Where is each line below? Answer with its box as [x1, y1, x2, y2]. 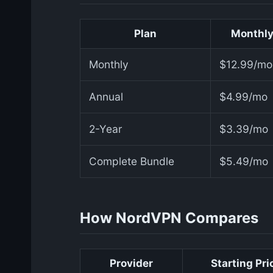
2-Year [89, 122, 122, 136]
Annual [89, 90, 123, 104]
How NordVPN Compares [80, 208, 258, 227]
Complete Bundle [89, 155, 174, 168]
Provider [110, 257, 153, 269]
